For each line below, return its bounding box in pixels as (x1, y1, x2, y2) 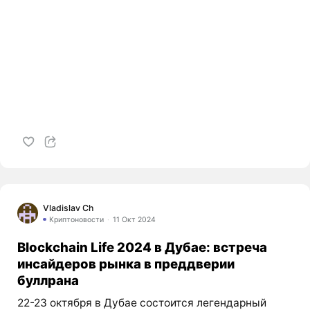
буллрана (17, 272, 79, 288)
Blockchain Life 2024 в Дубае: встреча (17, 239, 267, 255)
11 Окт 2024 (113, 215, 156, 224)
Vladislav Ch (42, 202, 93, 213)
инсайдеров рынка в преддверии (17, 255, 235, 271)
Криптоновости (48, 215, 104, 224)
